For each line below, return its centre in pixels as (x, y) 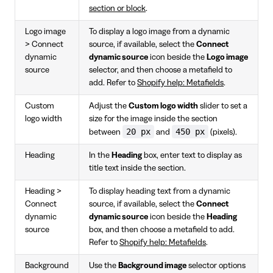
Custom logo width (163, 106)
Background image (152, 265)
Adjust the (109, 106)
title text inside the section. (137, 168)
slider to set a (223, 106)
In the (100, 155)
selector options (216, 265)
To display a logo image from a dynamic (159, 31)
